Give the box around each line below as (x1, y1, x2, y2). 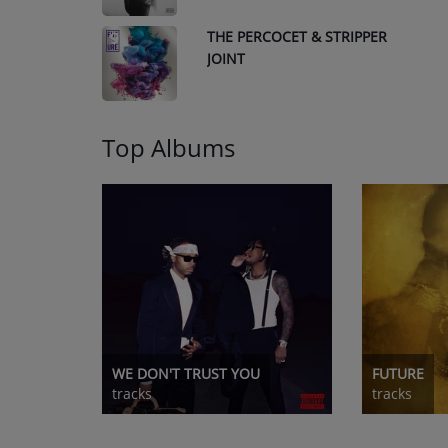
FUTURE (371, 363, 424, 383)
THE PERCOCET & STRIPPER (207, 27, 387, 46)
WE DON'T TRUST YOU (112, 363, 260, 383)
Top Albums (102, 131, 235, 164)
